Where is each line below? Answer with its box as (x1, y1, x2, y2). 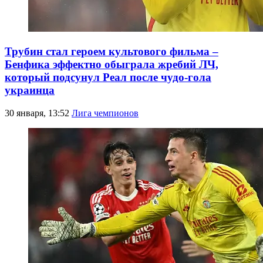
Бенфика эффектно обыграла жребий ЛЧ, (5, 58, 218, 70)
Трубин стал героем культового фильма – (5, 45, 218, 58)
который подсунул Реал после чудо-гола (5, 70, 211, 83)
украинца (5, 83, 55, 96)
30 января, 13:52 (5, 107, 72, 118)
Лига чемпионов (72, 107, 139, 118)
